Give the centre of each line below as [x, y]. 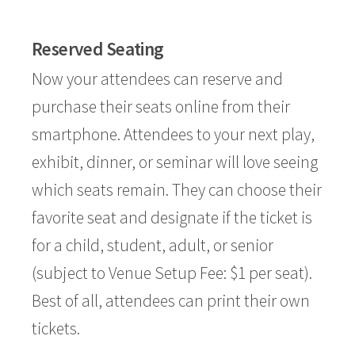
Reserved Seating [98, 49]
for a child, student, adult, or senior [153, 245]
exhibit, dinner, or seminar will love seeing [175, 162]
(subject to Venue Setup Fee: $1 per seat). [172, 273]
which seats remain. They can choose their [177, 190]
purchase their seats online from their [161, 107]
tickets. [56, 328]
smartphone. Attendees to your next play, [173, 134]
